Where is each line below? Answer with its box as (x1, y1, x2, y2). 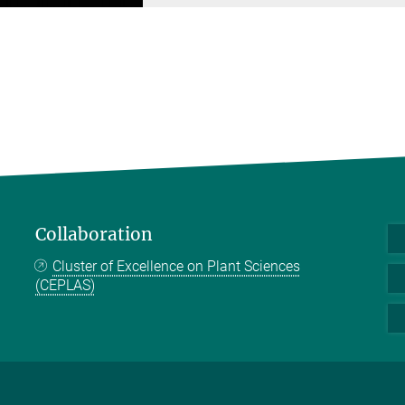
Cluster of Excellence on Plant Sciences (52, 258, 301, 276)
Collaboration (35, 223, 153, 246)
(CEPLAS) (35, 277, 95, 295)
